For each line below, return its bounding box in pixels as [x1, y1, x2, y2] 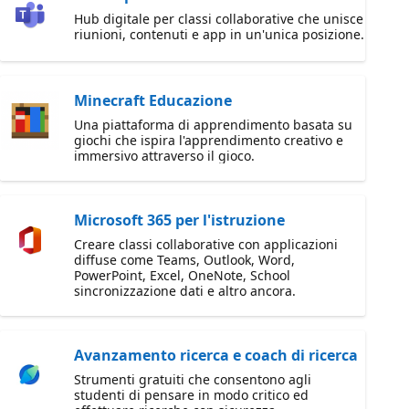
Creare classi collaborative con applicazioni [74, 236, 338, 253]
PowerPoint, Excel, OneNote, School [74, 267, 290, 284]
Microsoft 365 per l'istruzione [74, 210, 285, 230]
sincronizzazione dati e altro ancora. [74, 282, 296, 299]
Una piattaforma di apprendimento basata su [74, 116, 352, 133]
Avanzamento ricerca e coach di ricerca [74, 345, 358, 365]
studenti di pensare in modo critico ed [74, 386, 309, 404]
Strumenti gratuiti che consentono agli [74, 371, 311, 388]
